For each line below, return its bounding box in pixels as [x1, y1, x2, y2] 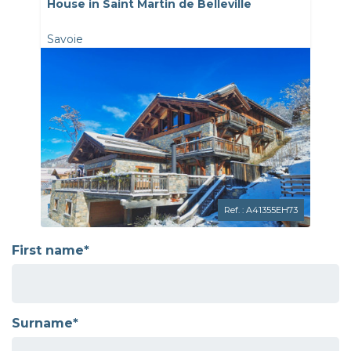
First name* [12, 242, 89, 258]
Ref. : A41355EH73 [223, 204, 298, 215]
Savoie [47, 31, 84, 46]
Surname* [12, 315, 78, 331]
